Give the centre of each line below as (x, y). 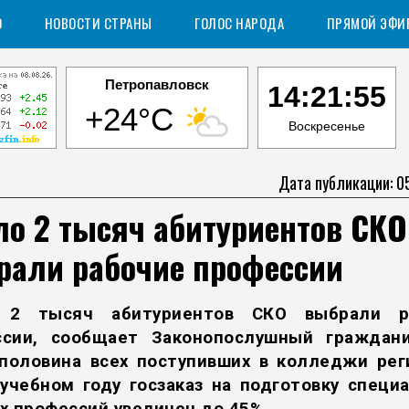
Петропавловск (157, 84)
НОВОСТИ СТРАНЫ (98, 23)
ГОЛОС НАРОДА (239, 23)
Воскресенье (326, 126)
